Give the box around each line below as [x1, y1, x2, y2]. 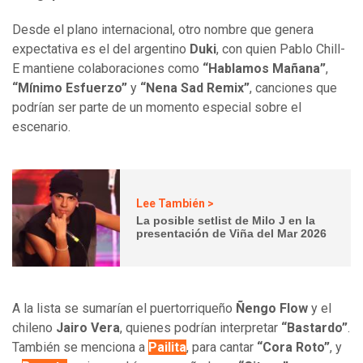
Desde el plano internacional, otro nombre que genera [12, 22, 314, 38]
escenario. [12, 119, 70, 135]
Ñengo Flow [236, 301, 308, 317]
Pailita [148, 340, 186, 356]
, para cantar [186, 340, 257, 356]
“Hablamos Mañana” [199, 61, 326, 77]
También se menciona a [12, 340, 148, 356]
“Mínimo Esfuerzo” [12, 80, 127, 96]
